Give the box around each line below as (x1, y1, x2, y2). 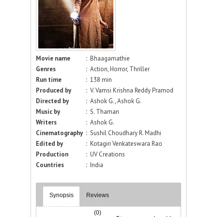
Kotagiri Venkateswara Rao (90, 139, 162, 148)
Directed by (36, 97, 69, 105)
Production (36, 150, 68, 158)
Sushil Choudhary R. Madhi (90, 129, 161, 137)
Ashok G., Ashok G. (90, 97, 141, 105)
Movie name (36, 54, 70, 62)
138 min (90, 76, 112, 84)
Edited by (36, 139, 63, 148)
